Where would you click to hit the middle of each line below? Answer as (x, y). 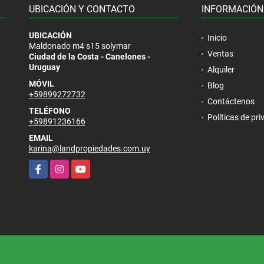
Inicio (217, 37)
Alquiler (221, 69)
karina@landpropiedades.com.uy (89, 148)
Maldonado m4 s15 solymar (80, 46)
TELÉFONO (49, 110)
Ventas (220, 53)
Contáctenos (231, 101)
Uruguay (44, 67)
